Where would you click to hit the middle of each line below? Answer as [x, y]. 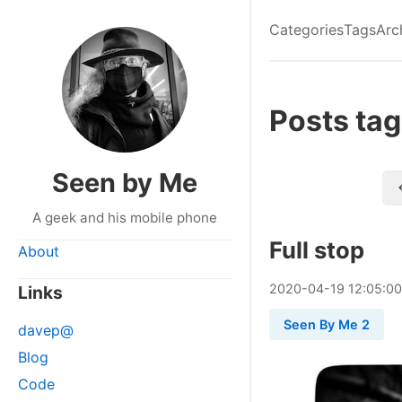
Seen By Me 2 [327, 324]
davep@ [46, 330]
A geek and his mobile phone [125, 218]
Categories [306, 30]
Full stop [317, 250]
